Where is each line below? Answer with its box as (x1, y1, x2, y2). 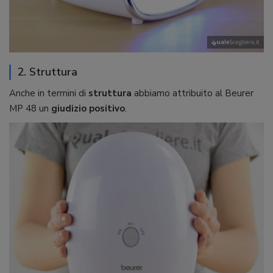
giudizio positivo (51, 102, 125, 115)
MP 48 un (9, 102, 51, 115)
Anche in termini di (9, 87, 88, 99)
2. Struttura (17, 64, 77, 79)
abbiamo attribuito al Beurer (132, 87, 253, 99)
